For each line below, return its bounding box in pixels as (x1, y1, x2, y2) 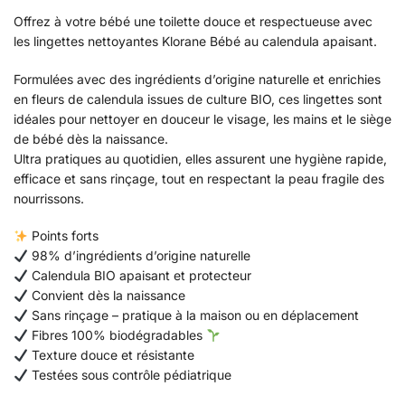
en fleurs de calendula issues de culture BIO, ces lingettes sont (14, 90, 382, 107)
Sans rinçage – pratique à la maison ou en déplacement (27, 307, 359, 324)
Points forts (27, 228, 99, 244)
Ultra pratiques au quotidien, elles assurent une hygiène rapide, (14, 150, 387, 166)
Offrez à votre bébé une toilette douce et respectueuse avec (14, 14, 372, 30)
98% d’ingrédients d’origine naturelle (27, 248, 250, 264)
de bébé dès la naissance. (14, 130, 168, 146)
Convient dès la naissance (27, 287, 185, 304)
